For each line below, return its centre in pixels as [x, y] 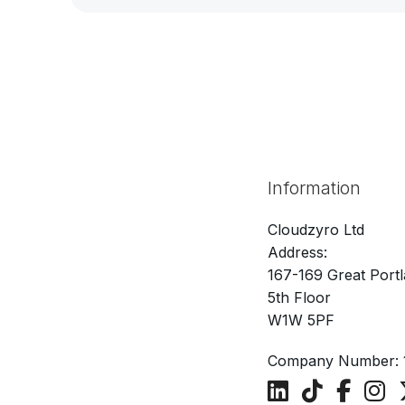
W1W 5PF [301, 320]
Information [314, 188]
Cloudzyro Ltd [316, 230]
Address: [297, 253]
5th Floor [299, 298]
